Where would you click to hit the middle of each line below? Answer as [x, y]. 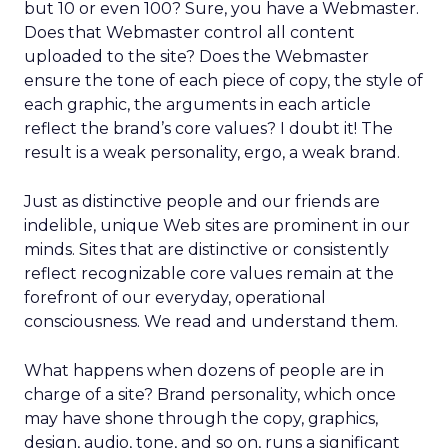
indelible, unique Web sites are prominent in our [217, 225]
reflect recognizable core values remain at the [209, 273]
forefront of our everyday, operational [175, 297]
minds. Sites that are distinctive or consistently [206, 249]
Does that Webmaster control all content [189, 32]
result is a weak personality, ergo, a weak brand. [212, 152]
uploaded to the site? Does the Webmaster [196, 56]
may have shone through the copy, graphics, [201, 418]
